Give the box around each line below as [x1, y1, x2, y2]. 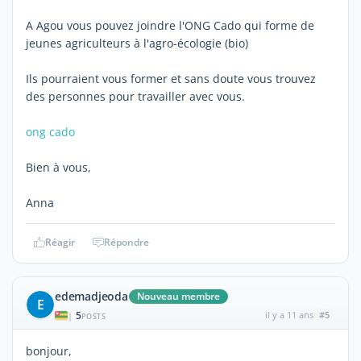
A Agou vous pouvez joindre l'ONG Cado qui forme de [26, 17, 314, 33]
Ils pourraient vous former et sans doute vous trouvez [26, 70, 316, 86]
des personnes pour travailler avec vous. [26, 88, 245, 104]
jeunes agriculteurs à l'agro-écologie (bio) [26, 35, 248, 51]
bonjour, [26, 342, 72, 359]
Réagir [44, 234, 75, 249]
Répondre [104, 234, 149, 249]
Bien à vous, [26, 159, 91, 175]
